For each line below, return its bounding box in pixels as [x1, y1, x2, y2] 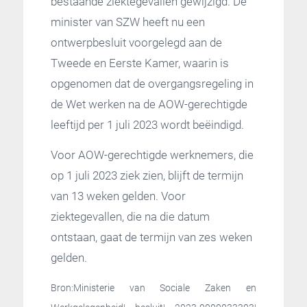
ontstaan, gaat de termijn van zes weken [50, 230, 252, 245]
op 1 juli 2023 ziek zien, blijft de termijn [50, 169, 243, 183]
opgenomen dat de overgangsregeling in [50, 76, 254, 90]
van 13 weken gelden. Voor [50, 189, 186, 204]
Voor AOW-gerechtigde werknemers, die [50, 148, 254, 162]
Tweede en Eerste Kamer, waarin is [50, 56, 229, 70]
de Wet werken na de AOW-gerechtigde [50, 97, 247, 111]
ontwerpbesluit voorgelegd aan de [50, 35, 222, 49]
